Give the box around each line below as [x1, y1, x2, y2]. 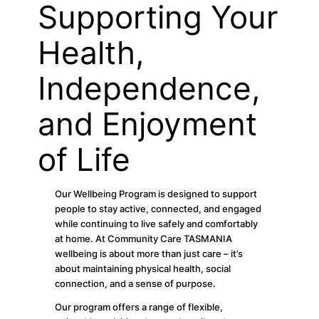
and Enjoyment [37, 105, 257, 144]
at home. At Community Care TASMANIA [55, 233, 233, 244]
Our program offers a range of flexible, [55, 302, 224, 313]
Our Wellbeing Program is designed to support [55, 188, 258, 199]
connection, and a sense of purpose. [55, 278, 216, 289]
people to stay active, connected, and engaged [55, 203, 262, 214]
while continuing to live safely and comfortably [55, 218, 258, 229]
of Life [37, 140, 130, 179]
